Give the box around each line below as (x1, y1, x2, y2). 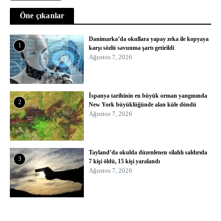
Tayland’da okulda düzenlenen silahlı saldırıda (89, 149, 207, 156)
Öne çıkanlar (20, 11, 65, 20)
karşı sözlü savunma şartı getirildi (89, 44, 174, 52)
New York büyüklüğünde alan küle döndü (89, 101, 196, 109)
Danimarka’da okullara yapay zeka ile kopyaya (89, 36, 209, 43)
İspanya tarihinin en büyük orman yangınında (89, 92, 207, 100)
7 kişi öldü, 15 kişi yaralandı (89, 158, 160, 165)
